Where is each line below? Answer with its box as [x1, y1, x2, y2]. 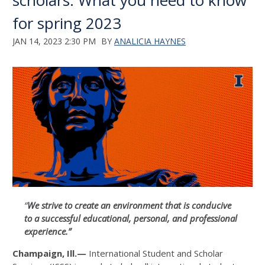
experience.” [24, 225, 72, 237]
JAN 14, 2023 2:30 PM [12, 35, 96, 47]
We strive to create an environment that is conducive [27, 199, 232, 211]
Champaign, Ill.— [12, 247, 86, 259]
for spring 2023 [12, 12, 121, 34]
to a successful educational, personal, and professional [24, 212, 238, 224]
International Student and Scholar [86, 247, 223, 259]
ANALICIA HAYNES [114, 35, 186, 47]
